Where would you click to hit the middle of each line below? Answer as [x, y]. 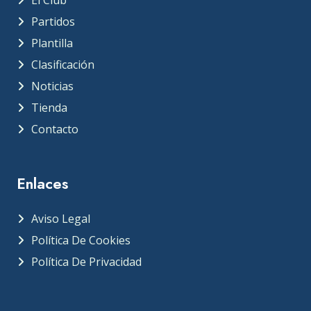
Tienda [49, 108]
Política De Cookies [81, 240]
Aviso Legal [61, 219]
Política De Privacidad [86, 262]
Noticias [52, 86]
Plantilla [52, 43]
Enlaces [42, 184]
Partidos [53, 22]
